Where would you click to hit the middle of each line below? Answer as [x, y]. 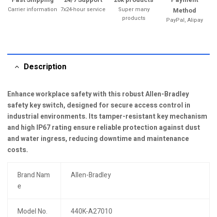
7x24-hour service [83, 9]
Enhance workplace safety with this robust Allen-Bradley [98, 94]
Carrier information [33, 9]
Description [45, 67]
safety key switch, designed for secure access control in [99, 105]
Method [184, 10]
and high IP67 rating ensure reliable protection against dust [104, 128]
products [134, 18]
